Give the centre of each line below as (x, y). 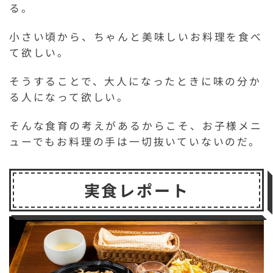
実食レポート (136, 190)
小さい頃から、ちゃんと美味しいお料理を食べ (136, 36)
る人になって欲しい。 (69, 97)
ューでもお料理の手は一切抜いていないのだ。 (135, 141)
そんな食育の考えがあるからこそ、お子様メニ (136, 125)
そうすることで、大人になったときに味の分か (135, 81)
